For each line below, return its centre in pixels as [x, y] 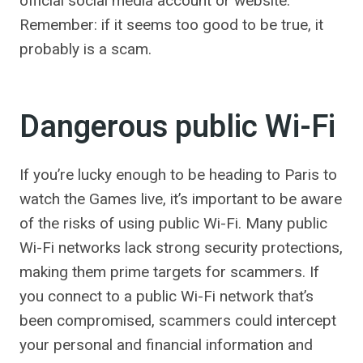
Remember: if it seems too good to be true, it [171, 25]
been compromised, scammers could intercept [178, 320]
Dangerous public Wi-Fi [177, 127]
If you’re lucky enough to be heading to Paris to [178, 175]
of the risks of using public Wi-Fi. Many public [173, 223]
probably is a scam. [85, 49]
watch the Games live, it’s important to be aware [181, 199]
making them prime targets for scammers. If [169, 272]
